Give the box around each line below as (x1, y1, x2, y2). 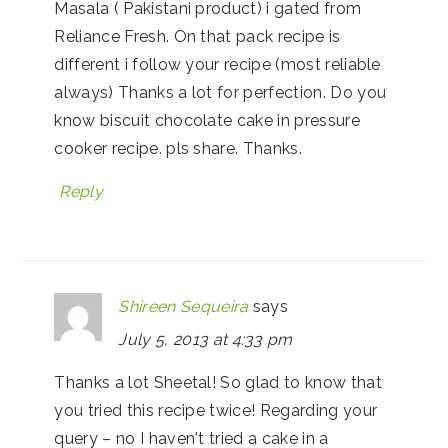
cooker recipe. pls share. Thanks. (54, 138, 302, 158)
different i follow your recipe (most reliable (54, 54, 381, 74)
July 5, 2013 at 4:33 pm (118, 329, 293, 349)
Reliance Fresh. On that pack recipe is (54, 26, 341, 46)
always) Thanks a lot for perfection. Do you (54, 82, 387, 102)
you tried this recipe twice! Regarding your (54, 400, 378, 420)
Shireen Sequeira (118, 296, 249, 316)
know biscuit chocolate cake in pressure (54, 110, 360, 130)
